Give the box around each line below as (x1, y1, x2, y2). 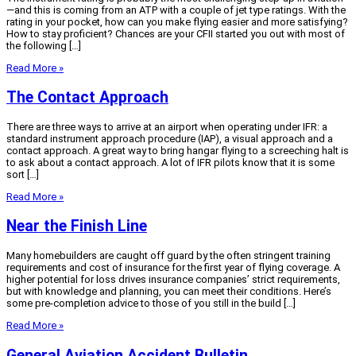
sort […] (6, 168, 39, 181)
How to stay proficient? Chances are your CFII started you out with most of (6, 27, 345, 40)
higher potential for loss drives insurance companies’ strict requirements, (6, 273, 340, 286)
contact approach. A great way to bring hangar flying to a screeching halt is (6, 145, 349, 157)
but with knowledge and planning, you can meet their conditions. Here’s (6, 285, 331, 298)
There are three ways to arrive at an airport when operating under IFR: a (6, 121, 327, 133)
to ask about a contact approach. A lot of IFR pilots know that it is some (6, 157, 335, 169)
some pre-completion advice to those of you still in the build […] (6, 297, 296, 310)
